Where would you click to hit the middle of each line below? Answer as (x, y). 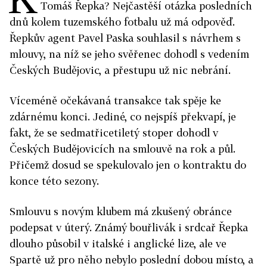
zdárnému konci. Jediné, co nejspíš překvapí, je (123, 117)
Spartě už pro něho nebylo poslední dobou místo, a (131, 260)
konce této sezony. (54, 181)
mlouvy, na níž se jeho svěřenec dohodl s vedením (129, 54)
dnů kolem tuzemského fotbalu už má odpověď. (122, 22)
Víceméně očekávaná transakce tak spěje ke (115, 100)
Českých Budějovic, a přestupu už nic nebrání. (120, 70)
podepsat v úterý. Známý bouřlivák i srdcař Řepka (129, 227)
